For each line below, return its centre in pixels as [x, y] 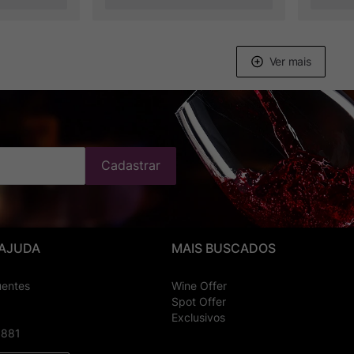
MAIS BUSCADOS [224, 248]
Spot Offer [199, 301]
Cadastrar [131, 166]
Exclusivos [199, 317]
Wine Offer [200, 285]
